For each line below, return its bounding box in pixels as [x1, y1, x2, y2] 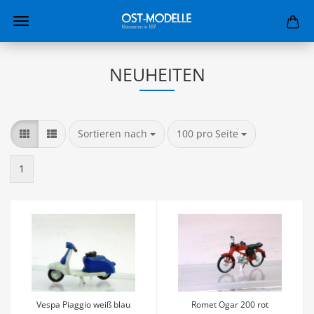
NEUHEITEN [109, 62, 205, 86]
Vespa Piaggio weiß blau [36, 299, 130, 310]
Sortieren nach [78, 127, 150, 140]
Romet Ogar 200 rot [191, 299, 268, 310]
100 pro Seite [177, 127, 238, 140]
